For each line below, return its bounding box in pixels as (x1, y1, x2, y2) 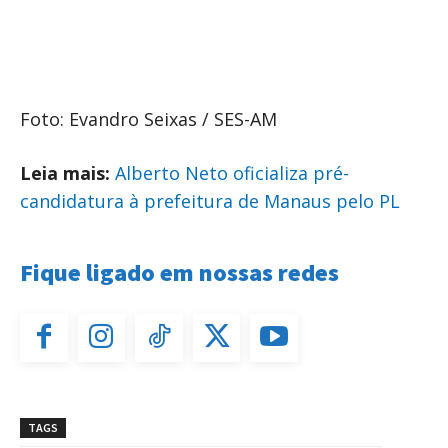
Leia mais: (20, 161, 115, 186)
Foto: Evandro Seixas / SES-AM (20, 107, 277, 132)
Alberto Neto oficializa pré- (115, 161, 349, 186)
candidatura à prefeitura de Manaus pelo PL (20, 189, 400, 214)
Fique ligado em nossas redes (20, 257, 339, 289)
